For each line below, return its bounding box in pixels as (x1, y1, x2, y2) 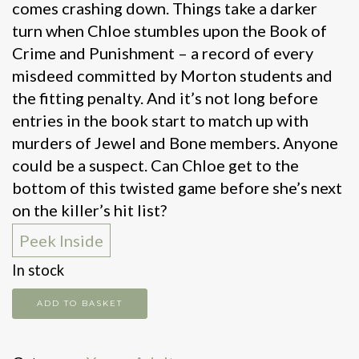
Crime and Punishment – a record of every (12, 42, 313, 63)
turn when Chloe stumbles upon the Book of (12, 20, 327, 40)
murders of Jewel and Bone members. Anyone (12, 132, 338, 152)
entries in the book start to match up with (12, 110, 309, 130)
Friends (11, 333, 64, 353)
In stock (12, 260, 64, 279)
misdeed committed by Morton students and (12, 65, 333, 85)
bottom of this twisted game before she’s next (12, 177, 342, 197)
